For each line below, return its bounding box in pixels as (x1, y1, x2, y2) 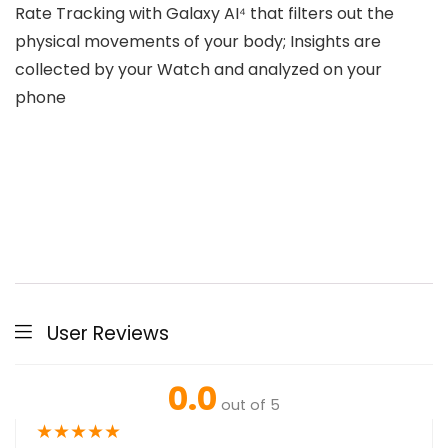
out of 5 (221, 395, 280, 416)
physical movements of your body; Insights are (15, 30, 381, 54)
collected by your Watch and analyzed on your (15, 58, 382, 82)
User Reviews (47, 320, 169, 348)
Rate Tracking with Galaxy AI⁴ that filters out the (15, 2, 394, 26)
